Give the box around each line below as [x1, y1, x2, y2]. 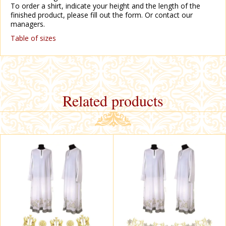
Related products [63, 90, 163, 110]
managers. [11, 19, 45, 29]
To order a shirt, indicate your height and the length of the [11, 1, 200, 11]
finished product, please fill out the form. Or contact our [11, 10, 193, 20]
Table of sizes [11, 33, 56, 43]
